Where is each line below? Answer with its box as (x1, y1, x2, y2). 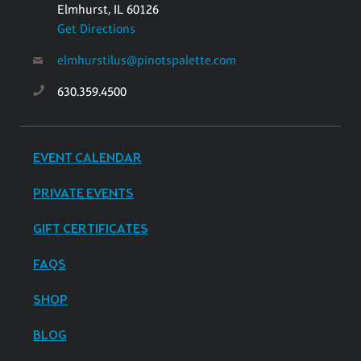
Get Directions (57, 20, 135, 36)
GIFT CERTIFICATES (33, 220, 148, 238)
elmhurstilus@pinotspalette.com (57, 52, 236, 68)
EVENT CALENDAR (33, 149, 142, 167)
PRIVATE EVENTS (33, 185, 134, 202)
